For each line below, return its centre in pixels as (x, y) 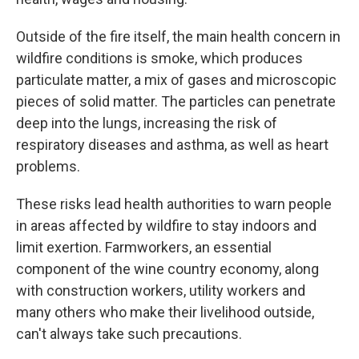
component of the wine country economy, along (167, 269)
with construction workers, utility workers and (161, 290)
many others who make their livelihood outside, (165, 312)
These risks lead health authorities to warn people (174, 204)
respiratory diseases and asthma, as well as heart (172, 145)
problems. (48, 166)
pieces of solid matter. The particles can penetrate (176, 101)
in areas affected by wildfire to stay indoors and (166, 226)
